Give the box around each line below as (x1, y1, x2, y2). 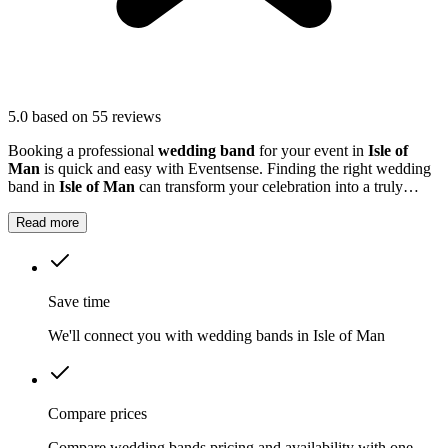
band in (8, 178, 59, 196)
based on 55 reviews (32, 108, 161, 126)
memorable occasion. (8, 196, 141, 214)
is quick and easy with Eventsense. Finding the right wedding (40, 160, 431, 178)
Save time (48, 293, 110, 311)
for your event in (255, 142, 368, 160)
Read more (16, 215, 79, 231)
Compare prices (48, 405, 147, 423)
